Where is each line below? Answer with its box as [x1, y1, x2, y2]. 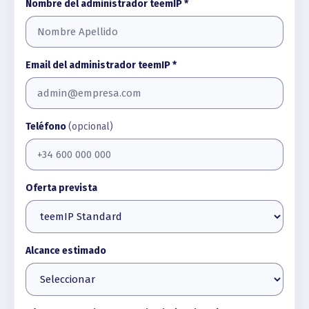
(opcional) [68, 120, 113, 132]
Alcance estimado [26, 244, 106, 257]
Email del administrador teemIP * [26, 59, 177, 71]
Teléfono [26, 120, 68, 132]
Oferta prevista [26, 181, 97, 194]
